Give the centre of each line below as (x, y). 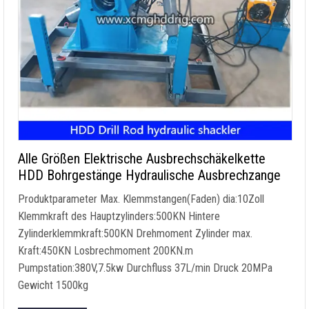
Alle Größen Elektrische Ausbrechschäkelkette (142, 159)
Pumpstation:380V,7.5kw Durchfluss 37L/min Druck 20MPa (145, 268)
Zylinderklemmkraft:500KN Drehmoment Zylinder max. (135, 233)
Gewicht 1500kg (53, 285)
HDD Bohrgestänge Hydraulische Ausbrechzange (149, 175)
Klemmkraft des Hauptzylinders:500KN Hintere (119, 216)
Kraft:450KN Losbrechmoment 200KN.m (106, 251)
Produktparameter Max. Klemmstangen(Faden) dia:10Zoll (141, 199)
